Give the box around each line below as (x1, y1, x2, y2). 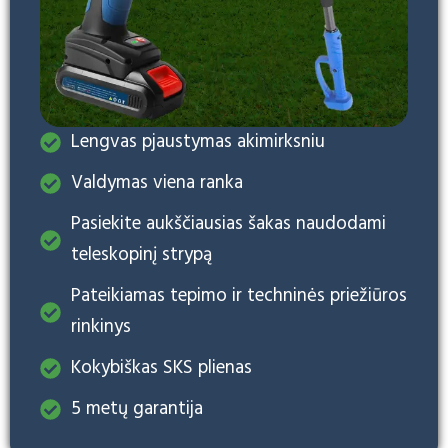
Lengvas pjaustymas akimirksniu (71, 127, 326, 158)
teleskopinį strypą (71, 240, 213, 271)
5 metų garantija (71, 394, 204, 425)
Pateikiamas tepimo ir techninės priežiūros (71, 281, 408, 312)
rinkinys (71, 312, 132, 343)
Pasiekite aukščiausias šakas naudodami (71, 209, 387, 240)
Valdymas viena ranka (71, 168, 244, 199)
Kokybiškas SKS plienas (71, 353, 253, 384)
